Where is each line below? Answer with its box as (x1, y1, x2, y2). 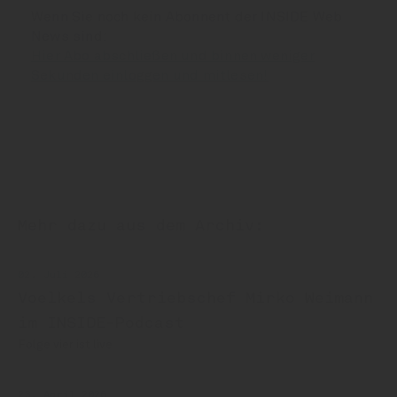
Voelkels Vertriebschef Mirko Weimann (18, 291, 373, 307)
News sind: (31, 29, 107, 44)
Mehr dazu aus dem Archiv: (18, 218, 264, 235)
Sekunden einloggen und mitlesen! (31, 68, 269, 83)
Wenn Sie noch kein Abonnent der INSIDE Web (31, 10, 343, 25)
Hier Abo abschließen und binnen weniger (31, 49, 315, 64)
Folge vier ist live (18, 339, 113, 352)
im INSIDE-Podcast (18, 315, 184, 332)
